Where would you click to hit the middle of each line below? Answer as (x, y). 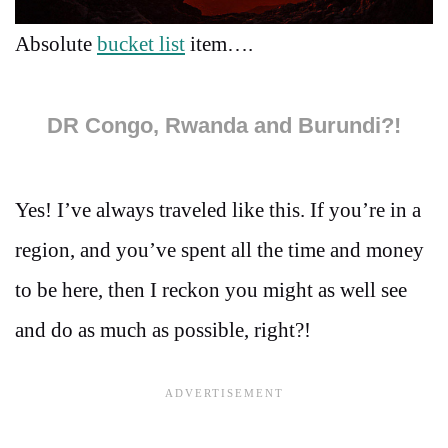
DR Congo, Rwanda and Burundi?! (224, 125)
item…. (219, 44)
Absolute (56, 44)
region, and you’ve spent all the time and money (219, 249)
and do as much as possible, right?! (163, 329)
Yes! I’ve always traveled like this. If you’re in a (218, 209)
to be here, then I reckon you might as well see (211, 289)
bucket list (141, 44)
